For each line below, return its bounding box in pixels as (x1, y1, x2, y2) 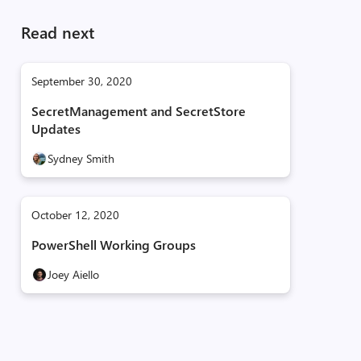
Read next (20, 21, 94, 43)
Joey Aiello (47, 267, 99, 282)
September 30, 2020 (31, 73, 132, 89)
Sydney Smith (47, 151, 114, 166)
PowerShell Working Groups (31, 236, 196, 253)
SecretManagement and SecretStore (31, 102, 246, 119)
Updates (31, 120, 81, 137)
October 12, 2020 (31, 207, 119, 222)
